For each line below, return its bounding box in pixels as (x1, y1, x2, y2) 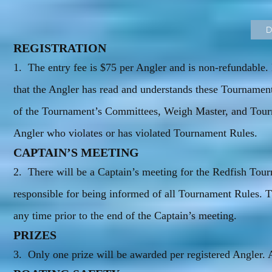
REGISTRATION (13, 41, 106, 55)
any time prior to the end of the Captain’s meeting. (13, 209, 237, 222)
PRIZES (13, 228, 56, 242)
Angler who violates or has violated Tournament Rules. (13, 127, 257, 139)
